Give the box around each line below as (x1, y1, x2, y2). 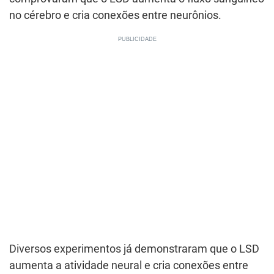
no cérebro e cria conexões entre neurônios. (9, 9, 221, 21)
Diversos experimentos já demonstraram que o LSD (9, 243, 259, 255)
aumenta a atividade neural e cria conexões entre (9, 259, 248, 272)
